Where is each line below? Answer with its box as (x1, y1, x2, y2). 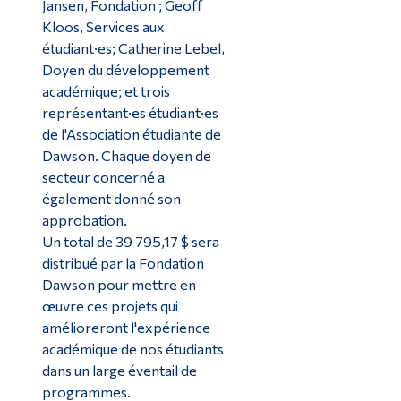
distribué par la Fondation (41, 253, 204, 271)
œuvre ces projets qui (41, 296, 178, 314)
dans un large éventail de (41, 361, 197, 379)
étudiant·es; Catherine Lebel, (41, 38, 225, 56)
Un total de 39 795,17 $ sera (41, 232, 219, 250)
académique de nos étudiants (41, 339, 224, 357)
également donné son (41, 189, 181, 207)
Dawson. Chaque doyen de (41, 146, 211, 164)
